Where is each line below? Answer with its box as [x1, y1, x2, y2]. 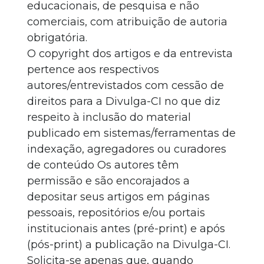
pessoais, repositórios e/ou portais [27, 206, 205, 219]
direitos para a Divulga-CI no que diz [27, 95, 220, 108]
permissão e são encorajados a [27, 174, 190, 187]
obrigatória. [27, 31, 87, 44]
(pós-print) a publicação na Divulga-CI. [27, 238, 230, 251]
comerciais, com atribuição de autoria [27, 15, 227, 28]
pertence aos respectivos [27, 63, 159, 76]
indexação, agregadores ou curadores [27, 143, 226, 156]
